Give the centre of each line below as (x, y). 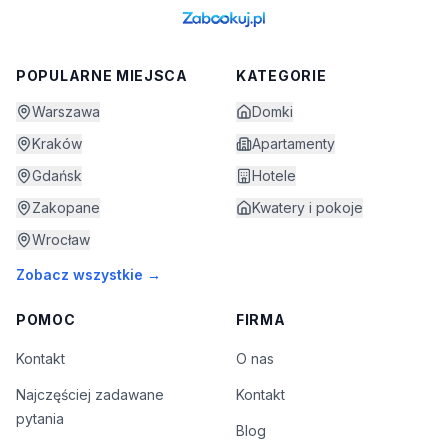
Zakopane (66, 207)
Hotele (274, 175)
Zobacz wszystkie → (88, 274)
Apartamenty (293, 143)
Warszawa (66, 111)
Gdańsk (57, 175)
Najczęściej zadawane (90, 394)
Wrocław (61, 239)
